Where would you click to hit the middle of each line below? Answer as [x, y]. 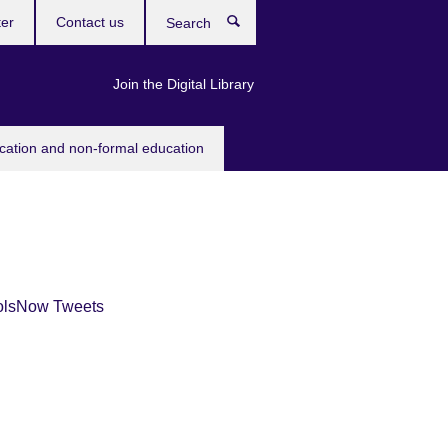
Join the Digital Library [183, 84]
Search [278, 25]
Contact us [90, 22]
